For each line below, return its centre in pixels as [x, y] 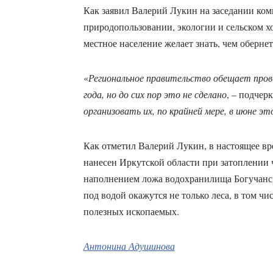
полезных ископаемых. [133, 211]
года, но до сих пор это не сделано [155, 94]
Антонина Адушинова [129, 246]
